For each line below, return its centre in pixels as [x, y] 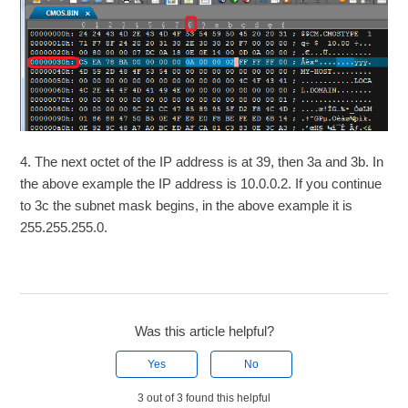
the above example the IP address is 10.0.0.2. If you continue [201, 183]
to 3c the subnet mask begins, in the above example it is [187, 205]
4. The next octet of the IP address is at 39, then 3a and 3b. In [202, 161]
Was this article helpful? [204, 331]
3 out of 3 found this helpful [204, 398]
